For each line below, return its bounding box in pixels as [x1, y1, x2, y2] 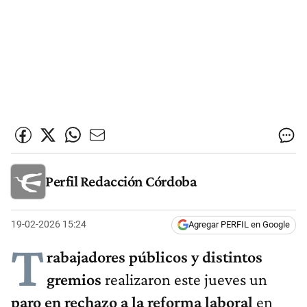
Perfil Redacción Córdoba [45, 172, 197, 190]
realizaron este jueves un [101, 270, 267, 289]
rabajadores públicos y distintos [47, 247, 262, 267]
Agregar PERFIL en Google [188, 219, 290, 230]
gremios [47, 270, 101, 289]
